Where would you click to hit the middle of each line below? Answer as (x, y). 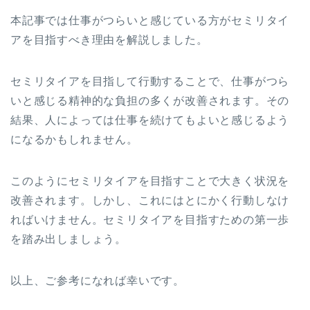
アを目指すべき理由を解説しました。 (109, 40)
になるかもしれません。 (74, 140)
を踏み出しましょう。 (69, 239)
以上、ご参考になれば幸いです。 (98, 281)
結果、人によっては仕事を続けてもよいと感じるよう (150, 120)
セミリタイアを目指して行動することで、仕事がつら (150, 82)
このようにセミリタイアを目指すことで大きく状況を (150, 181)
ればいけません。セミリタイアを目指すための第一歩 (150, 220)
